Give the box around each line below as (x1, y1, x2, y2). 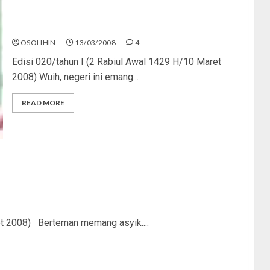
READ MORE (21, 98, 64, 107)
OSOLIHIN (20, 37, 56, 47)
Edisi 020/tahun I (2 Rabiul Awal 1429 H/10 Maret (11, 55, 221, 67)
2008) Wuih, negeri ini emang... (11, 71, 139, 83)
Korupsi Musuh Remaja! (11, 20, 118, 33)
